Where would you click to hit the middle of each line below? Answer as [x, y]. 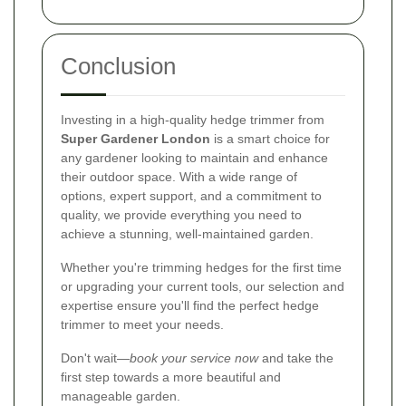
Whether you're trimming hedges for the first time [201, 267]
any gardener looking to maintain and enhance [194, 157]
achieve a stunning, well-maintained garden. [187, 233]
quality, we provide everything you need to [181, 214]
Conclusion [118, 66]
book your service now [194, 358]
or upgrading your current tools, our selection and [203, 286]
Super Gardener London [135, 138]
